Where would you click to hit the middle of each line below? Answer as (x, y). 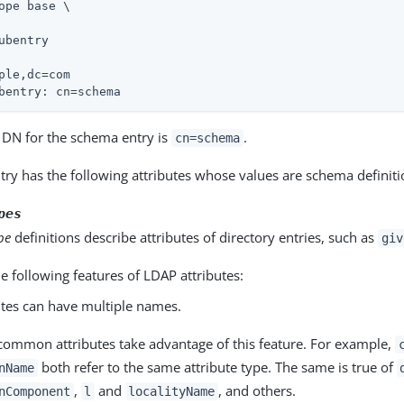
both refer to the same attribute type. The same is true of (217, 367)
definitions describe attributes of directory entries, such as (195, 237)
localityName (172, 391)
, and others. (257, 390)
